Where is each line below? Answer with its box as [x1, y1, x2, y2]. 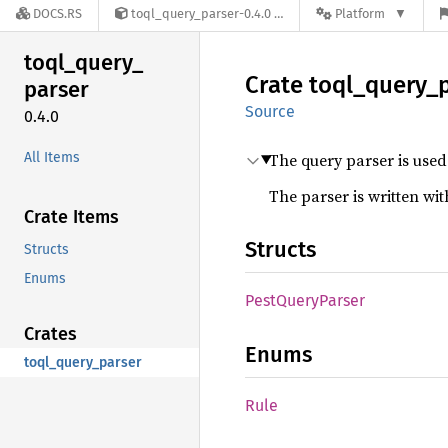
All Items [24, 148, 80, 166]
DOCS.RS [33, 6, 82, 22]
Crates [24, 322, 77, 345]
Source [245, 102, 295, 121]
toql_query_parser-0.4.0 [131, 6, 271, 22]
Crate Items [24, 205, 119, 228]
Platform [335, 6, 385, 22]
